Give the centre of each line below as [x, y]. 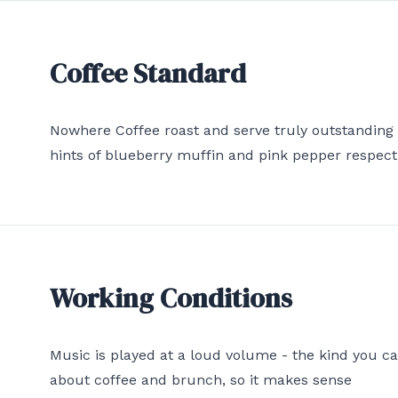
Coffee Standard [148, 73]
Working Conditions [171, 298]
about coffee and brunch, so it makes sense [201, 380]
